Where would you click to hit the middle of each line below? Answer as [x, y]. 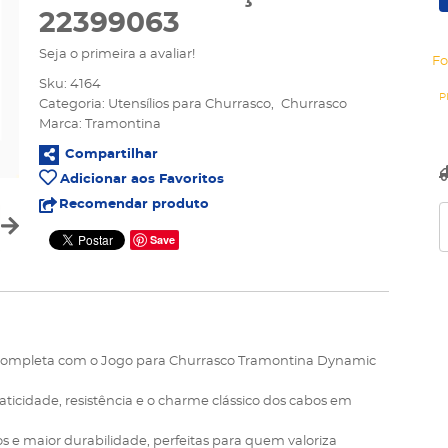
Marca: [62, 124]
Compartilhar [111, 154]
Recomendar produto [134, 204]
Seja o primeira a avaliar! [117, 54]
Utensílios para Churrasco [189, 104]
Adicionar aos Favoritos [142, 179]
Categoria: [72, 104]
